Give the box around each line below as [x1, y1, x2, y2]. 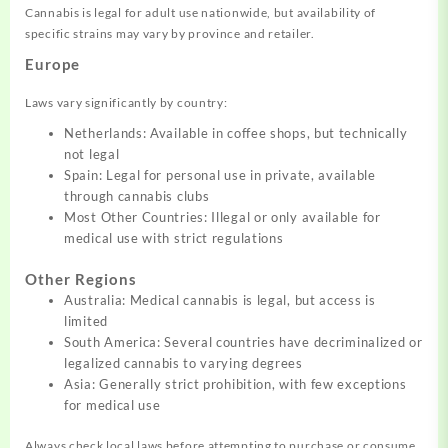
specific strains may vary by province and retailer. [25, 26, 315, 42]
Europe [25, 55, 80, 74]
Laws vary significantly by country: [25, 95, 228, 111]
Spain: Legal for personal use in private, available [64, 167, 376, 184]
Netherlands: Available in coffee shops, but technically [64, 125, 408, 142]
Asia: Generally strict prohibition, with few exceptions [64, 375, 407, 392]
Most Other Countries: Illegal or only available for [64, 209, 381, 226]
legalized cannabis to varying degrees [64, 354, 303, 371]
